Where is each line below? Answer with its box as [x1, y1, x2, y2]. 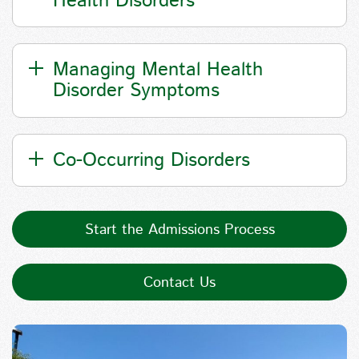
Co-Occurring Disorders [53, 146, 250, 174]
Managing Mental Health [53, 56, 263, 84]
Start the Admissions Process [84, 220, 275, 241]
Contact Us [143, 272, 216, 294]
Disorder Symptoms [53, 77, 220, 105]
